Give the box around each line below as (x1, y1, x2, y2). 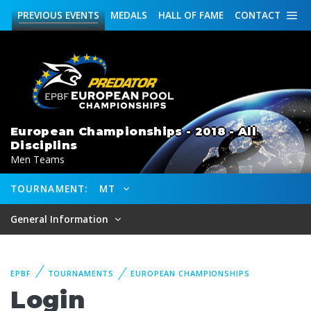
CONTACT (235, 8, 280, 22)
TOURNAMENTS (47, 268, 115, 278)
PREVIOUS (17, 8, 62, 22)
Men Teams (10, 153, 65, 166)
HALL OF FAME (158, 8, 224, 22)
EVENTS (62, 8, 99, 22)
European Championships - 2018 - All (10, 124, 257, 138)
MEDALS (110, 8, 147, 22)
